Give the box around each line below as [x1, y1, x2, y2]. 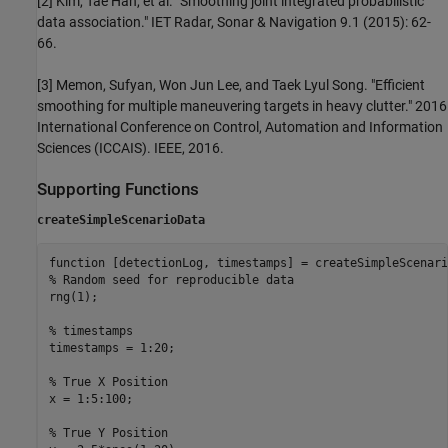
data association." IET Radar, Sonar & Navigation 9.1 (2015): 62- [37, 14, 431, 31]
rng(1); [48, 289, 98, 304]
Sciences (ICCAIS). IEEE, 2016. [37, 140, 224, 157]
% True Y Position [48, 425, 168, 440]
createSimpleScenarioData [37, 212, 205, 227]
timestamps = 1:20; [48, 340, 175, 355]
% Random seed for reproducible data [48, 272, 294, 287]
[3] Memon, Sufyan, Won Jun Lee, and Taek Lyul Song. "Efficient [37, 77, 425, 94]
